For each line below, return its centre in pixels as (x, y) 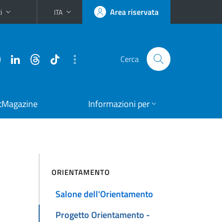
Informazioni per (119, 104)
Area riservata (134, 12)
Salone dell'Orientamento (104, 194)
